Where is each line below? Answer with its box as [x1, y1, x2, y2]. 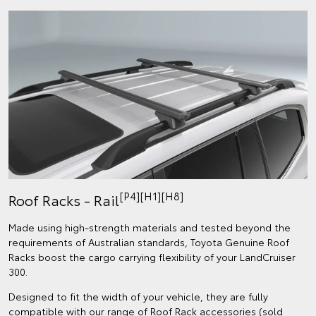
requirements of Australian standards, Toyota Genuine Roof [8, 234, 289, 249]
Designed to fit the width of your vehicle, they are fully [8, 288, 268, 303]
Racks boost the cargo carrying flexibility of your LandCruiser [8, 249, 296, 264]
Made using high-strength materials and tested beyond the [8, 219, 291, 234]
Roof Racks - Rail [8, 189, 119, 209]
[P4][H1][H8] [119, 188, 183, 204]
